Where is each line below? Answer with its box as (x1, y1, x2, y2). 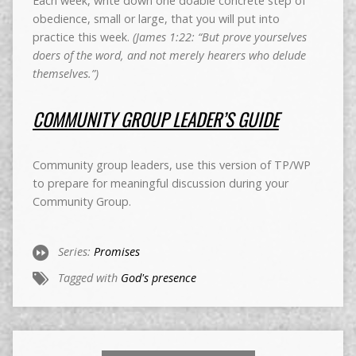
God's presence (120, 270, 196, 286)
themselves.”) (32, 66, 99, 82)
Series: (57, 244, 94, 260)
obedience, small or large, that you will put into (32, 11, 280, 27)
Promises (93, 244, 140, 260)
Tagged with (57, 270, 121, 286)
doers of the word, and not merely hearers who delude (32, 48, 306, 64)
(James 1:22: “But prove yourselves (129, 29, 307, 45)
